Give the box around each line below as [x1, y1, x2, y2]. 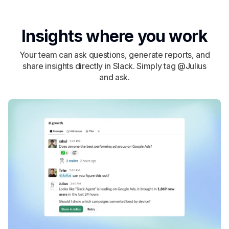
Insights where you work [21, 26, 208, 46]
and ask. [99, 72, 130, 82]
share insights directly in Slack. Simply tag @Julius [22, 60, 207, 71]
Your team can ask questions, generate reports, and [19, 49, 210, 60]
